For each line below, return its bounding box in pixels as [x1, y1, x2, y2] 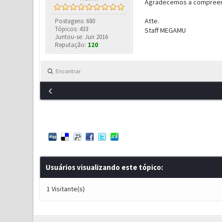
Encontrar [55, 67, 81, 75]
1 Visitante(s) [46, 184, 85, 193]
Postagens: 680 [55, 17, 96, 25]
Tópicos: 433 [55, 25, 89, 33]
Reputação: [55, 41, 88, 49]
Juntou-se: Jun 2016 [55, 33, 109, 41]
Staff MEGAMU [144, 26, 186, 35]
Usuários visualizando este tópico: [45, 163, 163, 172]
